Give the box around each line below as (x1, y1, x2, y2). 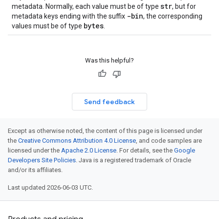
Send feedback (84, 97, 135, 106)
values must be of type (12, 22, 84, 30)
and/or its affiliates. (8, 166, 63, 174)
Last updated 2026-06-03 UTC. (8, 184, 93, 191)
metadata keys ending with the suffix (12, 12, 127, 20)
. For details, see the (116, 147, 174, 154)
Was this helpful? (85, 57, 134, 64)
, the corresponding (143, 12, 202, 20)
